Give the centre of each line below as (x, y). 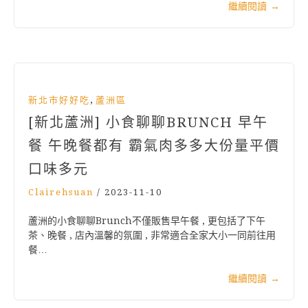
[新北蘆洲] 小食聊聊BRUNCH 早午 (148, 123)
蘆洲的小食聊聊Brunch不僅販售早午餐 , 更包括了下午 (147, 221)
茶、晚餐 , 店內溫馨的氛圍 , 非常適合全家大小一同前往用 (152, 235)
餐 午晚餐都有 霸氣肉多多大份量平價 (154, 146)
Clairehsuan (61, 192)
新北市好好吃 (59, 100)
